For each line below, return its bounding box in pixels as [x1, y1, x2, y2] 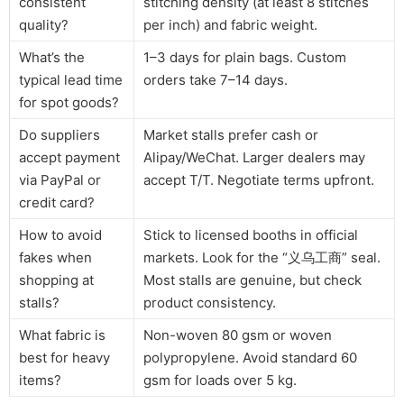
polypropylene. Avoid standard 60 [143, 348, 357, 366]
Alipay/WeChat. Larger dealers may [143, 148, 365, 166]
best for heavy [19, 348, 110, 366]
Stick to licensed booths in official [143, 225, 358, 243]
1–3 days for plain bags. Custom [143, 48, 346, 66]
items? [19, 371, 61, 389]
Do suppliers [19, 125, 100, 143]
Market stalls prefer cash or [143, 125, 318, 143]
